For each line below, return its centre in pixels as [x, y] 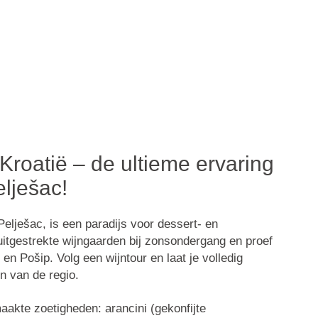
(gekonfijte [176, 308]
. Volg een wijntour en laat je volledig [146, 258]
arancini [126, 308]
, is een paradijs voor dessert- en [130, 224]
